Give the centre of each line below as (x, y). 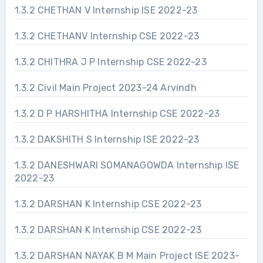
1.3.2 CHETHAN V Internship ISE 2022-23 (106, 10)
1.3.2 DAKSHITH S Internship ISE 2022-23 (107, 139)
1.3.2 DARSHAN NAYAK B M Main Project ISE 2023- (127, 255)
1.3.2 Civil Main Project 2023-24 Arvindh (106, 87)
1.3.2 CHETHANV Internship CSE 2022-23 (107, 36)
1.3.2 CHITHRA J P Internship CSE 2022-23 (111, 62)
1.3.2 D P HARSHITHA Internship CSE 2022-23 (117, 113)
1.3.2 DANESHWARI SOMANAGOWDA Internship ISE (127, 165)
